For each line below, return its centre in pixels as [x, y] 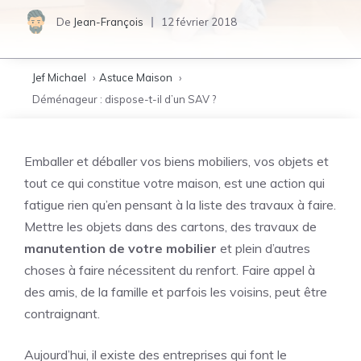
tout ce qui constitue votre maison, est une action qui [174, 183]
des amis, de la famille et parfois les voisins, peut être [176, 292]
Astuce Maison [136, 77]
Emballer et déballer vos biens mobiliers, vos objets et [176, 161]
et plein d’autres [265, 248]
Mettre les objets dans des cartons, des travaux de [170, 226]
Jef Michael [59, 77]
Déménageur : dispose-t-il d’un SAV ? [124, 99]
